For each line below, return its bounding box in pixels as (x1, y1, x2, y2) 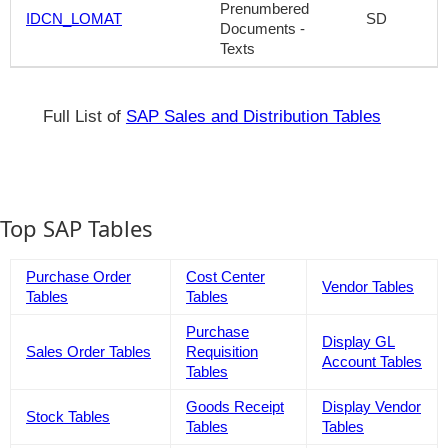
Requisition (186, 342, 258, 360)
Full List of (42, 106, 126, 126)
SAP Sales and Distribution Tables (125, 106, 381, 126)
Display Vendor (322, 397, 421, 415)
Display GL (322, 332, 395, 350)
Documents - (220, 19, 305, 37)
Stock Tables (26, 407, 110, 425)
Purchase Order (26, 267, 131, 285)
